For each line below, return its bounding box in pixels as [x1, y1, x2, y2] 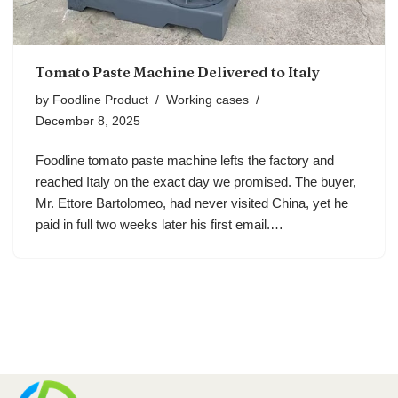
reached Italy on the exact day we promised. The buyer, [36, 174, 356, 190]
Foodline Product [52, 93, 148, 107]
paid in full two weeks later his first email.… [36, 217, 287, 233]
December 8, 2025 [36, 115, 140, 129]
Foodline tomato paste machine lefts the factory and [36, 153, 334, 169]
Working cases [166, 93, 249, 107]
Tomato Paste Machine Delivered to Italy [36, 63, 320, 82]
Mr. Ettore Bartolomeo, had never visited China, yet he [36, 195, 348, 211]
